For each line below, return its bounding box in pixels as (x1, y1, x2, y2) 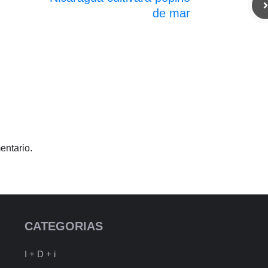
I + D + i (24, 248, 56, 259)
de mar (153, 6, 190, 20)
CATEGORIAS (24, 219, 103, 233)
